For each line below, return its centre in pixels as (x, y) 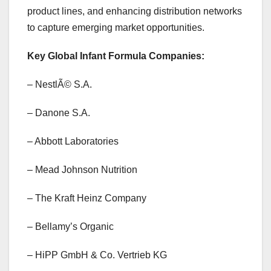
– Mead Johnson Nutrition (82, 170)
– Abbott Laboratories (73, 142)
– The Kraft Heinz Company (87, 198)
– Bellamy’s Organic (70, 227)
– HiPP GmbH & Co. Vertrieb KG (97, 255)
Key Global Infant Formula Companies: (116, 56)
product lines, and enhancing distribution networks (135, 11)
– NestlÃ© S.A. (60, 85)
